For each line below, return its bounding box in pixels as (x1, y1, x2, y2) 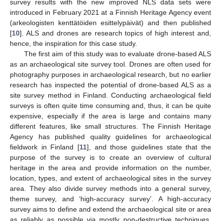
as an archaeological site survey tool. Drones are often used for (10, 60, 211, 68)
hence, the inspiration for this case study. (10, 39, 137, 47)
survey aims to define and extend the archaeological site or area (10, 205, 211, 213)
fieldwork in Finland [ (10, 143, 79, 151)
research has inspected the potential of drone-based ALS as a (10, 80, 211, 89)
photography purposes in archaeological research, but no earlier (10, 70, 211, 78)
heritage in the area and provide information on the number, (10, 163, 211, 172)
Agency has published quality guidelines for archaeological (10, 132, 211, 141)
